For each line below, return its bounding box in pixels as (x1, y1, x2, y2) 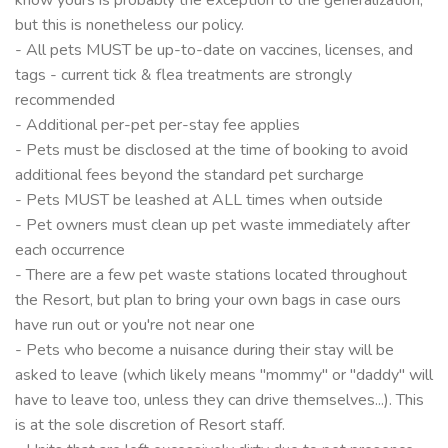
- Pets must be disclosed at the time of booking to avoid (15, 138, 408, 161)
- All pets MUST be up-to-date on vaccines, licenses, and (15, 38, 413, 61)
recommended (15, 88, 115, 111)
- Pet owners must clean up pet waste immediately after (15, 213, 410, 236)
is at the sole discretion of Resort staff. (15, 413, 285, 436)
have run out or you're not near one (15, 313, 255, 336)
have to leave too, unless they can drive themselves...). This (15, 388, 424, 411)
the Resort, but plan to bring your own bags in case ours (15, 288, 401, 311)
